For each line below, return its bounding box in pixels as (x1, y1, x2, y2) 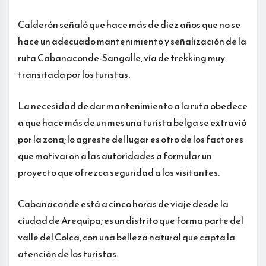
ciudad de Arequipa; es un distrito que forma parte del (18, 213, 243, 228)
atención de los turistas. (18, 246, 118, 261)
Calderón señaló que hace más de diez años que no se (18, 17, 240, 32)
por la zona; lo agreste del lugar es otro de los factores (18, 132, 243, 147)
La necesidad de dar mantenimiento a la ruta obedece (18, 99, 248, 113)
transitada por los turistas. (18, 67, 130, 82)
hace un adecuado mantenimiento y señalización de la (18, 34, 246, 49)
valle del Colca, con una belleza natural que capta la (18, 230, 235, 245)
